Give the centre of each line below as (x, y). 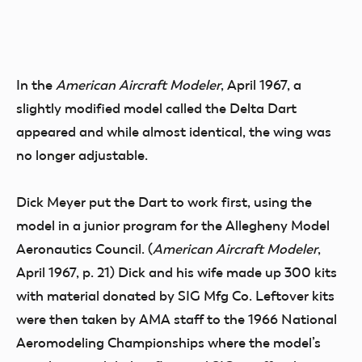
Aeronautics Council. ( (84, 249)
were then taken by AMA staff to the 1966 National (177, 319)
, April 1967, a (261, 85)
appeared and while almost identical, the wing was (174, 132)
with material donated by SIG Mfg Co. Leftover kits (175, 296)
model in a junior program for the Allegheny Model (173, 225)
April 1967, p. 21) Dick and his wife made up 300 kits (177, 272)
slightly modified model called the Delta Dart (156, 108)
